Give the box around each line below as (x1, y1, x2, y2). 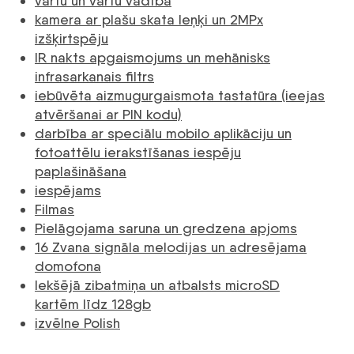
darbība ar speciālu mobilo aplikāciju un (35, 125, 292, 142)
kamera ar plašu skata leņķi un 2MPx (35, 11, 263, 28)
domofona (35, 258, 101, 275)
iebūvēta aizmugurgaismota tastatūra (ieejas (35, 87, 325, 104)
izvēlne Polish (35, 314, 120, 332)
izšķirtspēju (35, 30, 108, 47)
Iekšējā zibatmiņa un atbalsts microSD (35, 277, 280, 294)
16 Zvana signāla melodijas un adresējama (35, 239, 307, 256)
